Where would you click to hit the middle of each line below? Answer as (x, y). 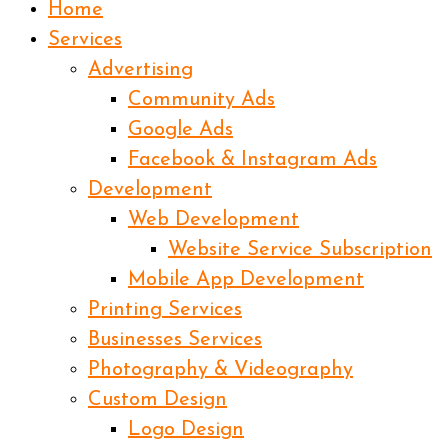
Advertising (140, 69)
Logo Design (186, 429)
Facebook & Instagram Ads (252, 159)
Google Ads (180, 129)
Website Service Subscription (300, 249)
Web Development (213, 219)
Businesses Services (175, 339)
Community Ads (201, 99)
